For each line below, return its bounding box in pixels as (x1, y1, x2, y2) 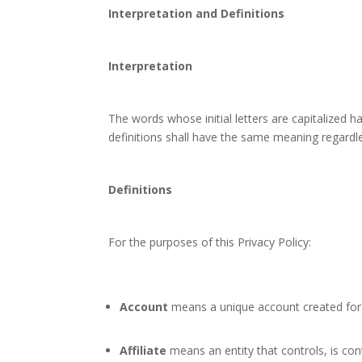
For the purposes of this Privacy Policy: (108, 234, 312, 250)
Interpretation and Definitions (108, 6, 285, 21)
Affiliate (120, 343, 167, 358)
